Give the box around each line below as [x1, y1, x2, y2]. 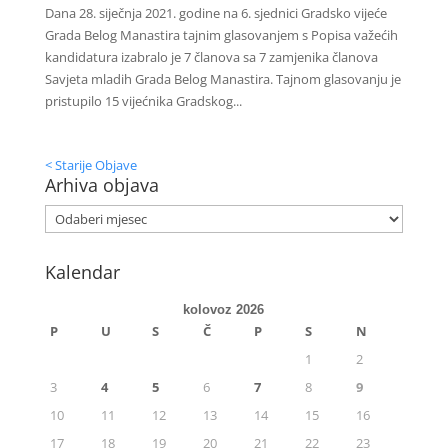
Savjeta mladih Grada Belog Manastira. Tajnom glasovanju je [44, 70, 401, 88]
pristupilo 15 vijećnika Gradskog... [44, 92, 242, 110]
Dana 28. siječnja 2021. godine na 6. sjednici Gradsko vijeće [44, 4, 387, 22]
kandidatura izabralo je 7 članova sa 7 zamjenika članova [44, 48, 378, 66]
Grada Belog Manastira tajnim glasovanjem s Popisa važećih [44, 26, 398, 44]
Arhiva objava [44, 173, 159, 197]
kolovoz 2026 [183, 302, 265, 317]
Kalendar [44, 260, 120, 284]
